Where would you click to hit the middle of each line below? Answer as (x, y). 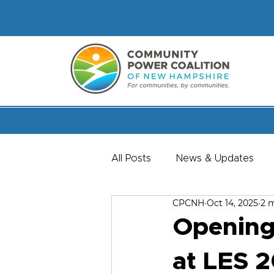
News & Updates (215, 158)
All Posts (131, 158)
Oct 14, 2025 (232, 203)
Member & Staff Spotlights (197, 207)
